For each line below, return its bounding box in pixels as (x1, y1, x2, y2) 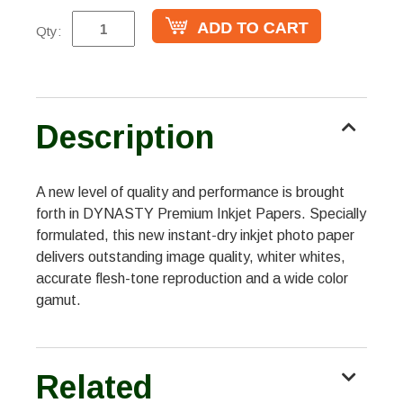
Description (36, 119, 214, 157)
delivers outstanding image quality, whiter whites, (36, 249, 345, 265)
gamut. (36, 292, 81, 309)
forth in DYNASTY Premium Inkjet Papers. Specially (36, 206, 366, 222)
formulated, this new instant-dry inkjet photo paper (36, 228, 354, 244)
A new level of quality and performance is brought (36, 184, 345, 201)
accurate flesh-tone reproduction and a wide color (36, 271, 348, 287)
